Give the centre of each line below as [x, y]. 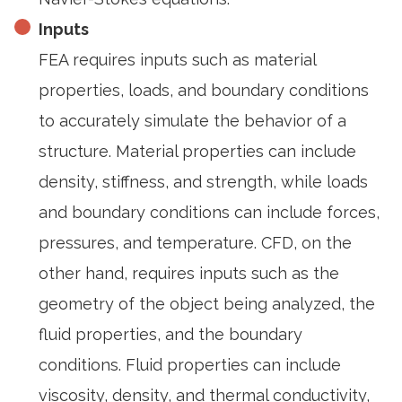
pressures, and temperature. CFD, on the [195, 243]
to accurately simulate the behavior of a [192, 121]
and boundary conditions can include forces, [209, 212]
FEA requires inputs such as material [177, 60]
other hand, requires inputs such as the [189, 273]
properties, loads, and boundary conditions [204, 90]
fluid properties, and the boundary [170, 334]
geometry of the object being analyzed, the [207, 304]
